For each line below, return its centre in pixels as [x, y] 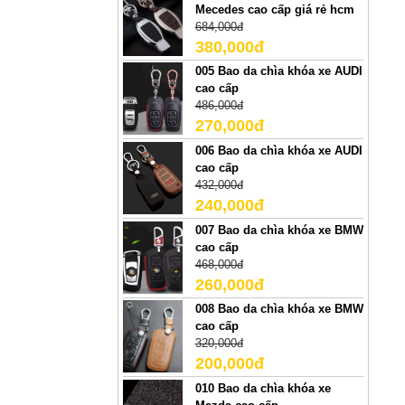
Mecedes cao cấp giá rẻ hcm [274, 9]
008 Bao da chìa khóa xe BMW [279, 309]
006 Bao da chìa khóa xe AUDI [278, 151]
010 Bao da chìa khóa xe [263, 388]
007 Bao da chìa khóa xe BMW [279, 230]
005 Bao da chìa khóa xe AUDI [278, 71]
